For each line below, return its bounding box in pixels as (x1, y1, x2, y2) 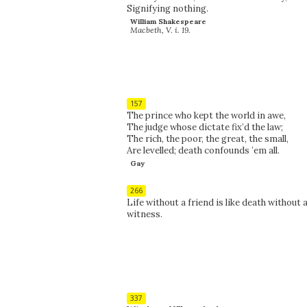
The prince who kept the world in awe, (126, 109, 286, 121)
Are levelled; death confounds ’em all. (126, 144, 280, 156)
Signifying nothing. (126, 2, 208, 14)
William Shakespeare (130, 16, 206, 26)
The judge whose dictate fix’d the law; (126, 121, 283, 133)
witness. (126, 208, 162, 220)
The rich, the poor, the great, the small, (126, 132, 288, 145)
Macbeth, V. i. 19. (130, 24, 191, 35)
